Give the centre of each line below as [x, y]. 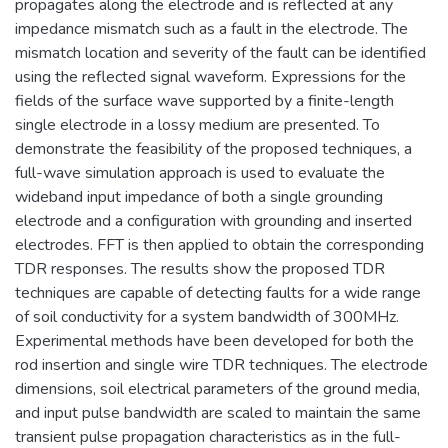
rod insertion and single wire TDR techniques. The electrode [221, 364]
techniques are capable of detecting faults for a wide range [218, 292]
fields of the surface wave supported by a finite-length [204, 100]
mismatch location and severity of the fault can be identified [220, 52]
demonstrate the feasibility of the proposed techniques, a [213, 148]
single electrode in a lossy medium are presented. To [197, 124]
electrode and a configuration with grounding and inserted [213, 220]
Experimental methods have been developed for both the [214, 340]
